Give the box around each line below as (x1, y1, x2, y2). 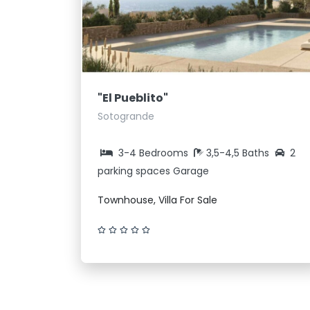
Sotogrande (98, 109, 154, 123)
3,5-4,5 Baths (206, 145, 272, 160)
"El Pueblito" (98, 89, 168, 106)
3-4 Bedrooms (118, 145, 188, 160)
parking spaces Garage (98, 163, 209, 178)
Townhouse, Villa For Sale (98, 192, 217, 207)
